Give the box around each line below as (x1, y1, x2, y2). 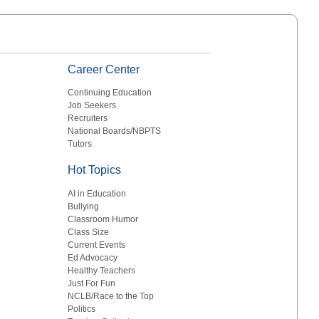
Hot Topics (68, 164, 122, 177)
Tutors (68, 139, 93, 150)
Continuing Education (68, 88, 152, 98)
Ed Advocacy (68, 252, 118, 263)
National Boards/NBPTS (68, 126, 162, 137)
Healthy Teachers (68, 265, 136, 276)
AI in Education (68, 188, 127, 199)
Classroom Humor (68, 214, 139, 224)
